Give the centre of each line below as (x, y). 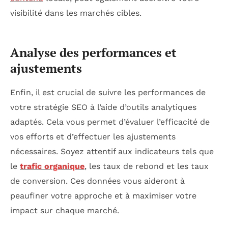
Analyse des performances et (93, 53)
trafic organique (52, 166)
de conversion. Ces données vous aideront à (97, 181)
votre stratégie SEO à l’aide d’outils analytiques (103, 107)
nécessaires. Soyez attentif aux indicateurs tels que (112, 151)
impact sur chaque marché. (65, 210)
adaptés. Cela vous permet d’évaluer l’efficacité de (110, 122)
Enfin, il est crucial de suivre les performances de (108, 92)
